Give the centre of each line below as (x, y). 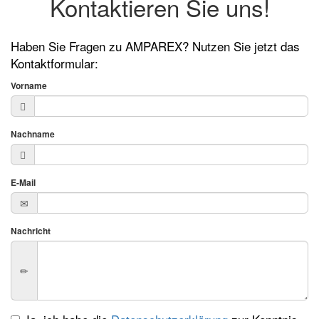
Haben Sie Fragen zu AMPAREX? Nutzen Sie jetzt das (155, 46)
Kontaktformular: (54, 63)
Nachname (33, 134)
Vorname (29, 85)
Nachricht (31, 231)
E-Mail (23, 182)
